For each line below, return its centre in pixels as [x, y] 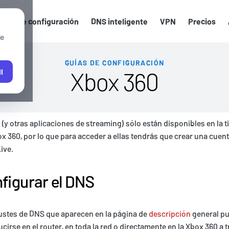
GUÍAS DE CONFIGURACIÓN [114, 63]
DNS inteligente [119, 21]
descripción [169, 214]
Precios [202, 21]
